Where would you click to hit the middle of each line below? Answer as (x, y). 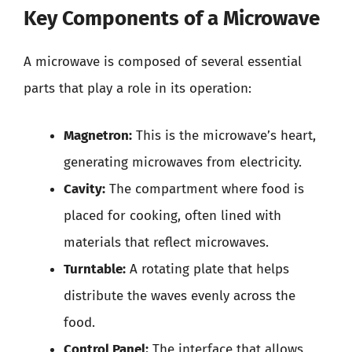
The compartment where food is (205, 189)
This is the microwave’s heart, (224, 135)
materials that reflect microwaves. (166, 242)
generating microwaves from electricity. (183, 162)
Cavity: (84, 189)
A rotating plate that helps (207, 269)
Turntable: (95, 269)
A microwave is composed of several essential (163, 62)
